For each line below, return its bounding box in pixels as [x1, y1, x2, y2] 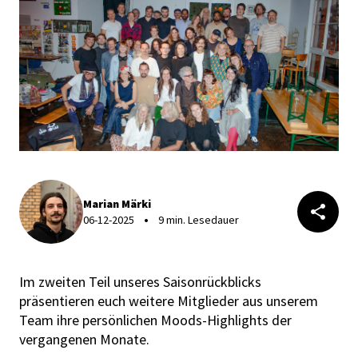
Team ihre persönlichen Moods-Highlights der [19, 311, 292, 330]
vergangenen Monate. [19, 330, 149, 349]
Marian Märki [83, 197, 151, 212]
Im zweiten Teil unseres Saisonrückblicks [19, 272, 261, 292]
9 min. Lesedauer [158, 213, 239, 228]
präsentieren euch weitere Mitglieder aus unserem [19, 292, 318, 311]
